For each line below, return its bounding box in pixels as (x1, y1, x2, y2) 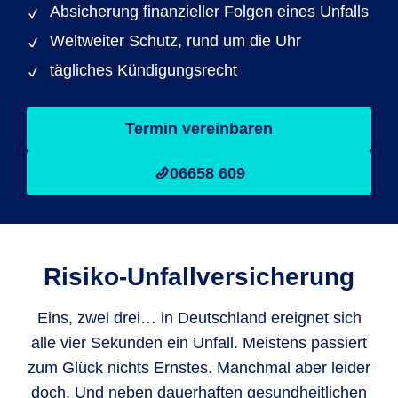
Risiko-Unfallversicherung (44, 263, 354, 291)
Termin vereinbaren (125, 120, 273, 138)
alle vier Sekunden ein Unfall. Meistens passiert (31, 334, 367, 352)
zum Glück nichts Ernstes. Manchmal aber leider (28, 359, 370, 377)
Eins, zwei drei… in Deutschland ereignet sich (36, 309, 362, 327)
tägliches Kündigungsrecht (50, 61, 237, 79)
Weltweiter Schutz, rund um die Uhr (50, 32, 301, 50)
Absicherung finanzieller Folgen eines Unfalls (50, 3, 369, 20)
